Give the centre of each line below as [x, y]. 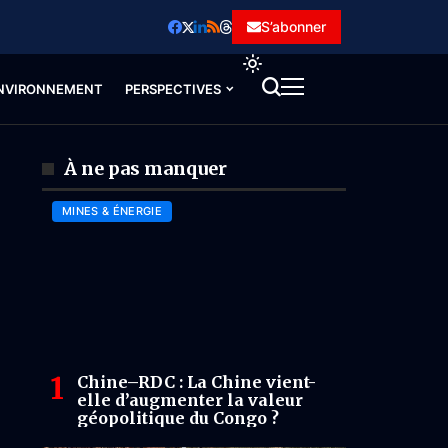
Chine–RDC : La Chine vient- [196, 382]
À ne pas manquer [145, 168]
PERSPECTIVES [172, 89]
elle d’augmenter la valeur [190, 400]
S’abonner [293, 26]
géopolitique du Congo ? [178, 418]
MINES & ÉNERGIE [112, 211]
